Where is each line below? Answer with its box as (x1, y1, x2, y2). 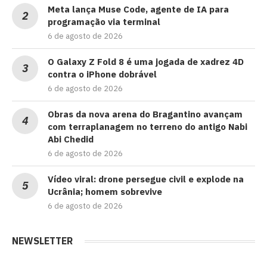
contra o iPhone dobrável (48, 68, 157, 80)
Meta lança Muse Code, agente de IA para (48, 3, 229, 15)
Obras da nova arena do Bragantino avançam (48, 108, 243, 120)
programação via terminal (48, 15, 160, 27)
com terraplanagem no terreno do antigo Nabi (48, 120, 247, 132)
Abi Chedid (48, 133, 94, 145)
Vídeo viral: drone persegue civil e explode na (48, 173, 244, 185)
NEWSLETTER (12, 234, 73, 247)
